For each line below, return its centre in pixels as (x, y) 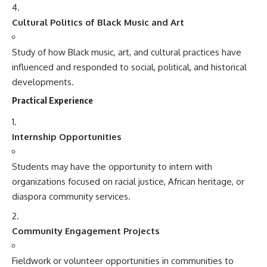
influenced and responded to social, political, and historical (129, 67)
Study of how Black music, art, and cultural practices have (127, 52)
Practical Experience (52, 100)
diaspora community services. (71, 196)
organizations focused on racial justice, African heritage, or (128, 181)
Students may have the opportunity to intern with (112, 167)
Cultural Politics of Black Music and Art (98, 22)
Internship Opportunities (67, 137)
